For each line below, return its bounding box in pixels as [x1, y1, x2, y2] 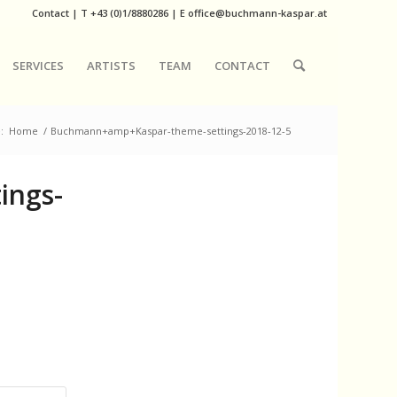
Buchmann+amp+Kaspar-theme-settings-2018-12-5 [50, 124, 291, 137]
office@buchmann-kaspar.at [188, 6, 328, 19]
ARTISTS [86, 58, 136, 74]
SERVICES [12, 58, 64, 74]
